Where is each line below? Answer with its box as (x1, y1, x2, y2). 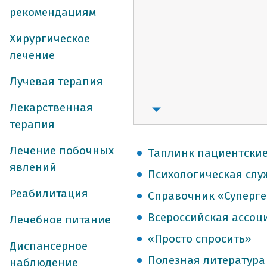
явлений (10, 160, 57, 174)
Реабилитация (10, 187, 88, 200)
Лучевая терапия (10, 74, 103, 88)
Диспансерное (10, 239, 88, 253)
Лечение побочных (10, 144, 114, 157)
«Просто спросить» (148, 232, 252, 246)
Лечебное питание (10, 213, 111, 226)
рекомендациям (10, 5, 96, 19)
